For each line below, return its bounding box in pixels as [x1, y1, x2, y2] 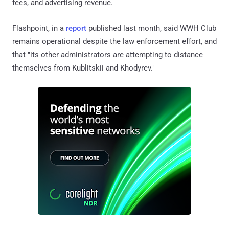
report [66, 23, 86, 33]
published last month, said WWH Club [86, 23, 216, 33]
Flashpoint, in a [12, 23, 66, 33]
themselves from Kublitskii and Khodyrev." [12, 63, 155, 73]
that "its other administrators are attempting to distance [12, 50, 203, 59]
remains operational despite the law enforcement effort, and [12, 36, 217, 46]
